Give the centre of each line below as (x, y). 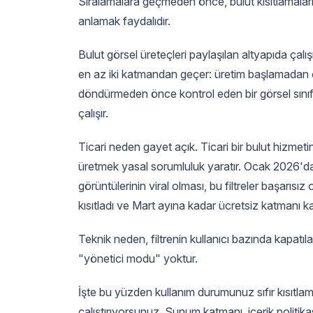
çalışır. (93, 113)
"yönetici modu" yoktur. (138, 258)
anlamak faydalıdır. (124, 21)
